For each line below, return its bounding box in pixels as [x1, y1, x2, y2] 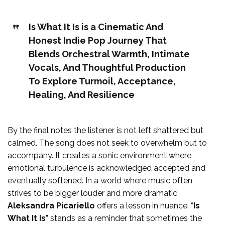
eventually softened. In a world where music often [8, 175, 192, 185]
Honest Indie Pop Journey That [28, 35, 167, 46]
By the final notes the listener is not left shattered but [8, 125, 203, 135]
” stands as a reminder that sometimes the [46, 213, 202, 223]
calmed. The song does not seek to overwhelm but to [8, 138, 207, 148]
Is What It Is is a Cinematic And [28, 21, 163, 32]
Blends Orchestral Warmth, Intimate [28, 48, 190, 59]
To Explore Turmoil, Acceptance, [28, 75, 176, 86]
